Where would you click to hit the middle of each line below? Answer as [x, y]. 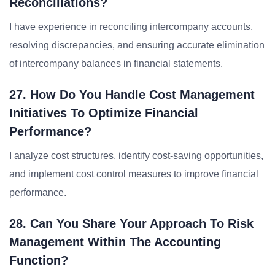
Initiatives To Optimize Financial [104, 113]
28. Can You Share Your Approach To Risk [131, 223]
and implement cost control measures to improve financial [134, 174]
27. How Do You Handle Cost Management [132, 95]
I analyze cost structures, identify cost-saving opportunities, [136, 156]
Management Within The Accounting [115, 242]
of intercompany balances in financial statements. [116, 64]
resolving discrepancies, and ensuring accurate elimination [137, 45]
